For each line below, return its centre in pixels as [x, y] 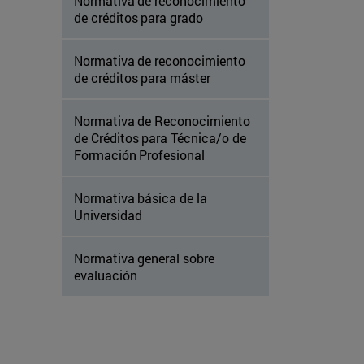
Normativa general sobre [144, 258]
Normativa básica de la [141, 198]
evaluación [106, 275]
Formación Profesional [139, 155]
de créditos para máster [142, 78]
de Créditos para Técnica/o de [160, 138]
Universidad [108, 215]
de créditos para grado [139, 18]
